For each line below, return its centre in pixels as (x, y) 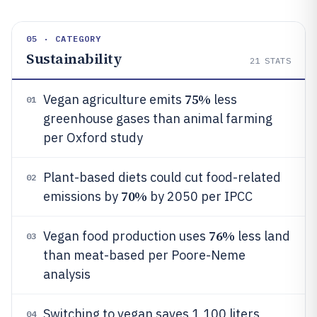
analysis (67, 274)
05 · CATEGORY (64, 39)
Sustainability (74, 59)
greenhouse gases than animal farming (158, 119)
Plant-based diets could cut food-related (162, 177)
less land (262, 236)
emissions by (82, 196)
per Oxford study (93, 138)
